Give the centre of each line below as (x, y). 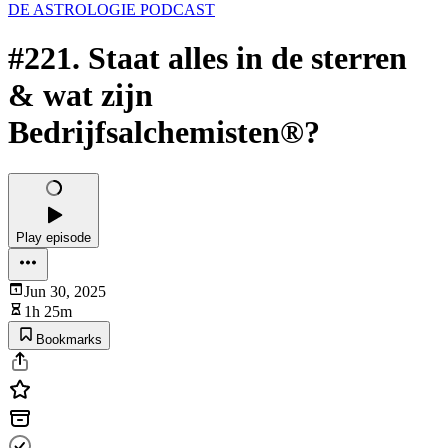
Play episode (53, 237)
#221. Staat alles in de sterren (207, 58)
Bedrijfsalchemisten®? (164, 132)
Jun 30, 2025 (65, 291)
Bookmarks (69, 339)
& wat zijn (80, 95)
